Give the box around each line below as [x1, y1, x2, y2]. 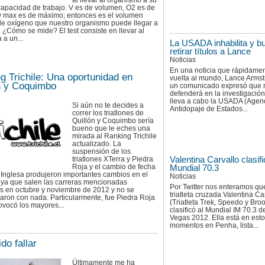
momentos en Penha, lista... [170, 221, 258, 230]
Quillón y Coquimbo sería [72, 116, 154, 125]
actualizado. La [72, 139, 121, 148]
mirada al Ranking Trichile [72, 131, 157, 140]
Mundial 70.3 [170, 163, 219, 173]
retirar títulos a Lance [170, 47, 251, 57]
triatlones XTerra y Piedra [72, 154, 153, 163]
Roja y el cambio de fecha [72, 162, 156, 171]
